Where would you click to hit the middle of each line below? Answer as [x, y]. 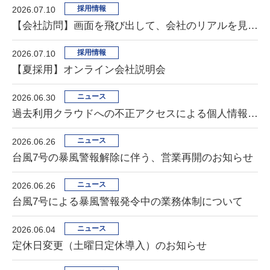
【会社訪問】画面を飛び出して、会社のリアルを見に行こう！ [253, 26]
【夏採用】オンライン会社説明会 [89, 70]
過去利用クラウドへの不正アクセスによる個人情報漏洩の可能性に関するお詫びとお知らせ [253, 114]
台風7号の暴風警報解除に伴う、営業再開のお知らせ [133, 158]
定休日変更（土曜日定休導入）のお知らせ [109, 246]
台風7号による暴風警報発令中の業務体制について [127, 202]
